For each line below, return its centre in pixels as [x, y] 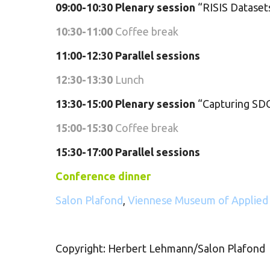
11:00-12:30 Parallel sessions [128, 55]
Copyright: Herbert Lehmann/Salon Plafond [160, 248]
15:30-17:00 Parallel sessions [128, 152]
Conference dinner [103, 176]
